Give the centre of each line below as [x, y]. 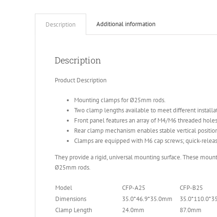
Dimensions [71, 199]
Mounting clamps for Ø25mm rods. [120, 100]
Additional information [126, 24]
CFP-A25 [134, 187]
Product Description [81, 80]
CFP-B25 [191, 187]
